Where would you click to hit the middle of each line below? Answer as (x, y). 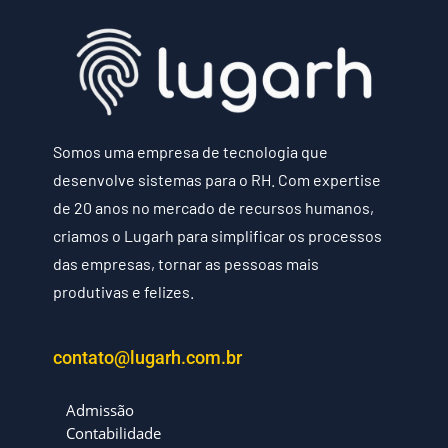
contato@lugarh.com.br (147, 357)
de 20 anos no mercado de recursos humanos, (213, 207)
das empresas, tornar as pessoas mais (185, 263)
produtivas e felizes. (123, 291)
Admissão (99, 410)
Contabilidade (113, 432)
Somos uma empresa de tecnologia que (190, 151)
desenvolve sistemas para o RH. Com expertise (216, 179)
